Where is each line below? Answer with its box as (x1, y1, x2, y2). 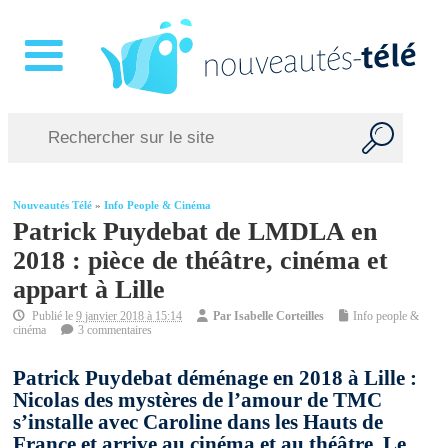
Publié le (29, 309, 77, 324)
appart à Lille (13, 274, 166, 305)
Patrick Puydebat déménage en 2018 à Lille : (13, 366, 418, 391)
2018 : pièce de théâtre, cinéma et (13, 245, 389, 276)
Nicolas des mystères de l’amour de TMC (13, 388, 383, 413)
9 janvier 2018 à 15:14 (76, 309, 183, 324)
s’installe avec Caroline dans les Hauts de (13, 410, 384, 435)
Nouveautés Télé (13, 200, 93, 212)
